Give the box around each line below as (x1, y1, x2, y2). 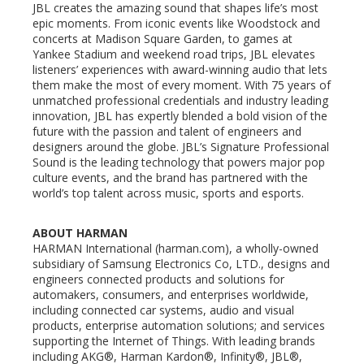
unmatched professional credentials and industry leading (32, 93, 328, 109)
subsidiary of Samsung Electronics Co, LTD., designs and (32, 256, 330, 272)
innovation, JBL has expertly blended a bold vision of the (32, 108, 327, 124)
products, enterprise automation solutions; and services (32, 318, 325, 334)
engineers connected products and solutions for (32, 271, 284, 288)
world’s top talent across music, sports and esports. (32, 185, 304, 201)
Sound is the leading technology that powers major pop (32, 154, 325, 171)
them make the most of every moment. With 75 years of (32, 77, 331, 93)
